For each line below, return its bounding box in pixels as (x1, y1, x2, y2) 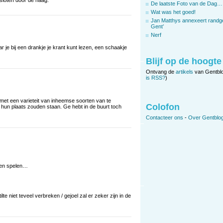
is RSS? (146, 75, 165, 81)
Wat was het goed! (151, 8, 196, 15)
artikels (176, 69, 193, 75)
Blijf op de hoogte (146, 56, 222, 67)
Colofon (146, 102, 180, 112)
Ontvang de (146, 69, 176, 75)
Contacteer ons (146, 114, 183, 121)
